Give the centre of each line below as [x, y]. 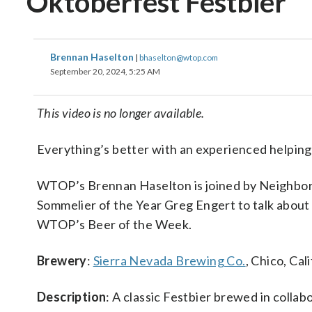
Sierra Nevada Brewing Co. [169, 260]
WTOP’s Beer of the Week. [115, 224]
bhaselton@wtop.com [179, 57]
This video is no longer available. [121, 113]
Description [72, 297]
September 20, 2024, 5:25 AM [105, 71]
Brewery [62, 260]
